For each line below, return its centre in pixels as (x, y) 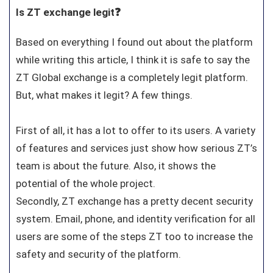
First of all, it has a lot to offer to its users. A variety (136, 131)
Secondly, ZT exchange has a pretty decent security (134, 201)
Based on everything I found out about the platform (134, 42)
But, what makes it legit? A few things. (104, 95)
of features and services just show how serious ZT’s (136, 148)
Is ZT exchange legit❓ (68, 12)
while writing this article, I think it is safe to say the (133, 60)
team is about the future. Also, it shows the (116, 166)
